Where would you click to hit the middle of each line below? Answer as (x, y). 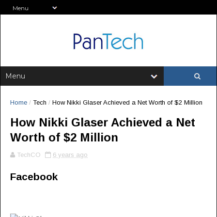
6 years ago (70, 155)
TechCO (29, 155)
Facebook (34, 177)
